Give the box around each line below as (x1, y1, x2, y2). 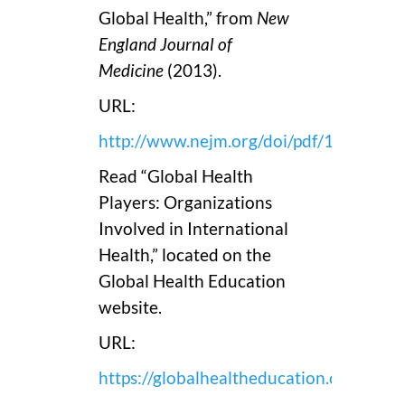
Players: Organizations (99, 192, 272, 212)
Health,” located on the (99, 244, 271, 265)
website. (99, 297, 162, 317)
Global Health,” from (99, 7, 257, 28)
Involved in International (99, 218, 288, 239)
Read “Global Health (99, 165, 253, 186)
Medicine (99, 60, 164, 80)
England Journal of (99, 33, 232, 54)
